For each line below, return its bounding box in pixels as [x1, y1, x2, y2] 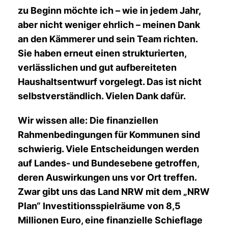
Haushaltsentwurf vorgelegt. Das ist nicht [18, 76, 202, 87]
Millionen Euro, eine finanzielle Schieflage [18, 215, 203, 225]
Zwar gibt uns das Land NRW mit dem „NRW [18, 186, 210, 197]
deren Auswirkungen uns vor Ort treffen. [18, 172, 196, 183]
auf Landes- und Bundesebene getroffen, [18, 158, 199, 168]
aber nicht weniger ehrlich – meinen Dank [18, 19, 200, 30]
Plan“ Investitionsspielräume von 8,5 [18, 201, 181, 211]
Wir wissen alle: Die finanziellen [18, 115, 158, 126]
